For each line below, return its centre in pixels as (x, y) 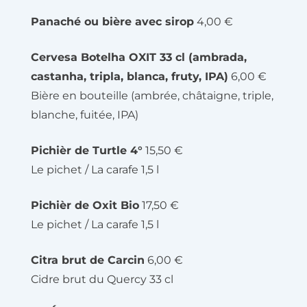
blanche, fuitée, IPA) (85, 115)
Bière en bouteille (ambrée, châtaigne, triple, (152, 96)
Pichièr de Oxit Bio (85, 205)
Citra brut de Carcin (88, 260)
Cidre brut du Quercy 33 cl (102, 279)
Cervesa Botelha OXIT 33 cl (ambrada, (139, 57)
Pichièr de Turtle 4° (87, 150)
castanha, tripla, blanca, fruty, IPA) (130, 76)
